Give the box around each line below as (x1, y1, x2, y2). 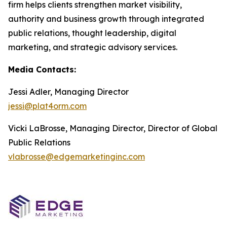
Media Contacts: (8, 64, 76, 74)
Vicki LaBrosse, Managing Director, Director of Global (8, 123, 217, 133)
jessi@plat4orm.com (8, 101, 87, 111)
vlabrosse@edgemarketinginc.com (8, 152, 145, 162)
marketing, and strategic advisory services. (8, 42, 177, 52)
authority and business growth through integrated (8, 14, 204, 24)
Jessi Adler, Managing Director (8, 87, 129, 97)
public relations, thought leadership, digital (8, 28, 176, 38)
